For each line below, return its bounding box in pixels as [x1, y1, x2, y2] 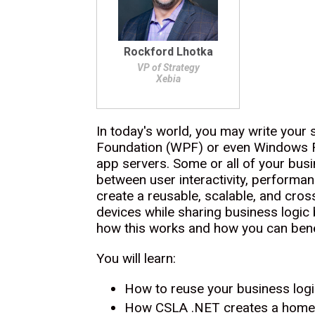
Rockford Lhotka [123, 45, 213, 58]
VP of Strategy [136, 62, 200, 73]
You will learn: [96, 250, 176, 266]
